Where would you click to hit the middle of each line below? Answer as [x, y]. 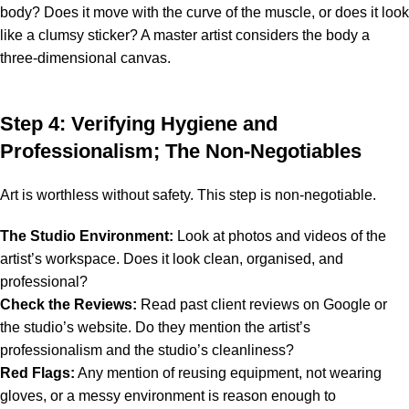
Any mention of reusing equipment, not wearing [228, 372]
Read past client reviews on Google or [262, 304]
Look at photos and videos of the [280, 236]
